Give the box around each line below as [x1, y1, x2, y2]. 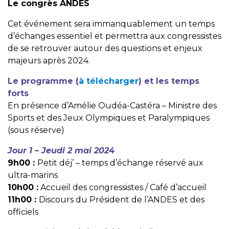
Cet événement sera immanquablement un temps [8, 19, 215, 29]
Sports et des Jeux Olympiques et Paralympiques [8, 113, 210, 123]
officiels [8, 207, 38, 217]
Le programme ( [8, 76, 79, 86]
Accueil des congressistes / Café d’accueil [38, 182, 207, 193]
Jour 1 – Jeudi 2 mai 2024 [8, 146, 114, 156]
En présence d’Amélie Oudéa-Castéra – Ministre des [8, 101, 217, 111]
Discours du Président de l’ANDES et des [39, 195, 204, 205]
